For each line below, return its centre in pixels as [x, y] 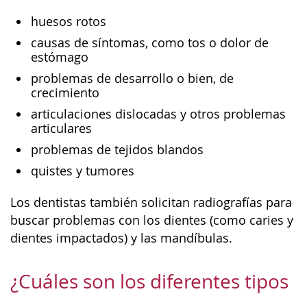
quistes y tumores [83, 171]
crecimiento [65, 93]
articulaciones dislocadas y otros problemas [158, 114]
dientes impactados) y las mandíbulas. [121, 238]
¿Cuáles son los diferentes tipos [149, 281]
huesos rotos [70, 22]
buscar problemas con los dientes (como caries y [152, 220]
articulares [61, 128]
